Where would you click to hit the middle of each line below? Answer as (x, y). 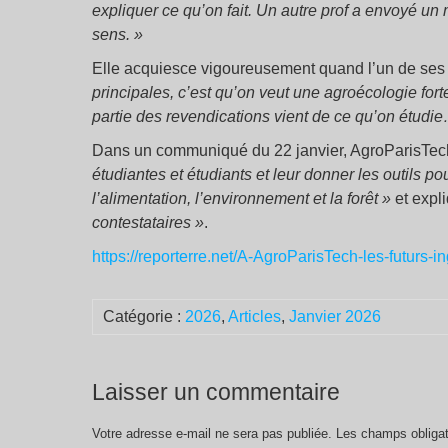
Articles (254, 316)
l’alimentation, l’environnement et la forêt (235, 198)
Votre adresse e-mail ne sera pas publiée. (212, 433)
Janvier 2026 (335, 316)
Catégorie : (144, 316)
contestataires (141, 222)
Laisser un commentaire (216, 392)
